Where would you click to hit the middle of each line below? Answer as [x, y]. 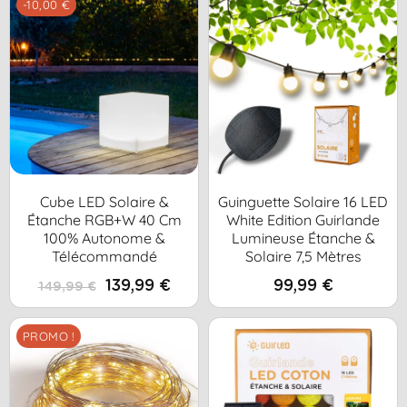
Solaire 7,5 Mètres [303, 256]
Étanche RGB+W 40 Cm [104, 219]
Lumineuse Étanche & [303, 238]
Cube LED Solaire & [104, 201]
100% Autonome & [104, 238]
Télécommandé [104, 256]
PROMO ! [49, 336]
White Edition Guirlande [303, 219]
